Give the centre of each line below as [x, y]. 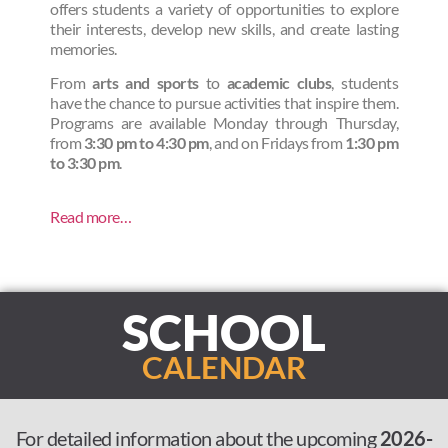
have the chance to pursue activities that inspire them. [224, 103]
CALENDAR [224, 366]
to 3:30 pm [84, 163]
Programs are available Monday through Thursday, [224, 123]
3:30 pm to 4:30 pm [146, 143]
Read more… [90, 217]
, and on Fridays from [277, 143]
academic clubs [279, 83]
